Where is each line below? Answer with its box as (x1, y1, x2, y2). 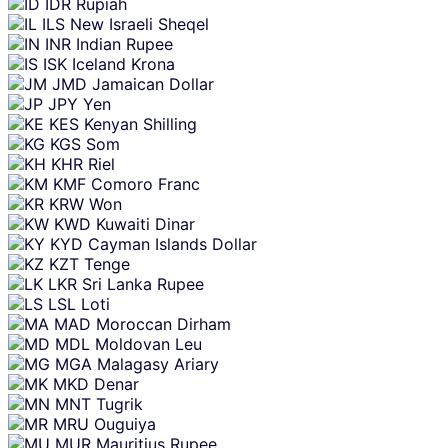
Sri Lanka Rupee (82, 274, 204, 295)
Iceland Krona (72, 54, 175, 75)
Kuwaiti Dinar (96, 214, 195, 235)
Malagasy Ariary (97, 354, 219, 375)
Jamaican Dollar (92, 74, 214, 95)
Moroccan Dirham (96, 314, 231, 335)
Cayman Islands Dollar (88, 234, 257, 255)
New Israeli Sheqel (70, 14, 209, 35)
